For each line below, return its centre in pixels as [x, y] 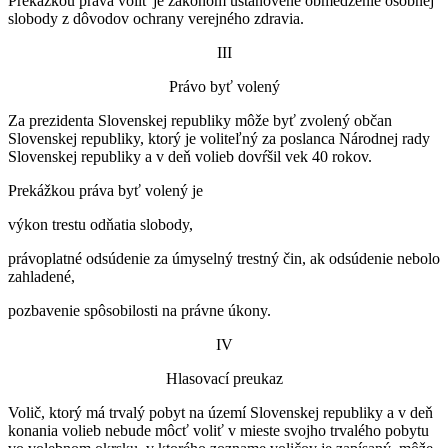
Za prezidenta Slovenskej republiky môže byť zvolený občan [200, 120]
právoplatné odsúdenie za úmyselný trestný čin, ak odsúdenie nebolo [224, 258]
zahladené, [41, 276]
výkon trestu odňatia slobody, [100, 224]
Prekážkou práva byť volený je [105, 190]
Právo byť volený [224, 86]
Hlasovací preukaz [224, 378]
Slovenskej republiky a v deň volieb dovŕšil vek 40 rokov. [190, 156]
